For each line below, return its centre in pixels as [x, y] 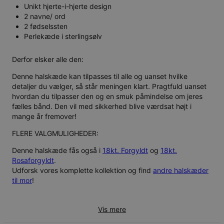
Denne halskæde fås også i [57, 150]
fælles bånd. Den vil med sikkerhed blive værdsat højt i [102, 106]
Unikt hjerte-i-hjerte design [68, 6]
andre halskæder [181, 170]
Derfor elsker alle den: [48, 59]
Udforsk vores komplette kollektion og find [82, 170]
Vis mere [112, 209]
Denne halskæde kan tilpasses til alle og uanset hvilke [100, 76]
